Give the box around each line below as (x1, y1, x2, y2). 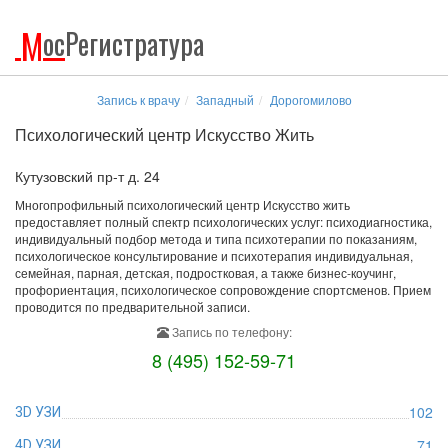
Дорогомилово (269, 91, 352, 108)
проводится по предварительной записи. (15, 298, 250, 315)
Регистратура (65, 23, 204, 64)
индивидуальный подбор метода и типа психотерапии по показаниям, (15, 230, 417, 247)
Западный (195, 91, 254, 108)
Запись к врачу (96, 91, 180, 108)
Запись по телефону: (168, 323, 292, 340)
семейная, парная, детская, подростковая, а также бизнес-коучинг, (15, 264, 396, 281)
